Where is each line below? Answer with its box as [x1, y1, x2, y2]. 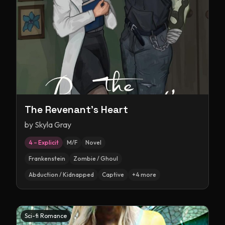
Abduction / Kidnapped [29, 171, 94, 178]
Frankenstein [29, 155, 65, 162]
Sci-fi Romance [25, 212, 67, 219]
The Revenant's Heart [25, 103, 128, 116]
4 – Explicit [29, 139, 59, 146]
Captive [102, 171, 124, 178]
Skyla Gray [35, 120, 71, 130]
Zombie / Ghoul [73, 155, 118, 162]
